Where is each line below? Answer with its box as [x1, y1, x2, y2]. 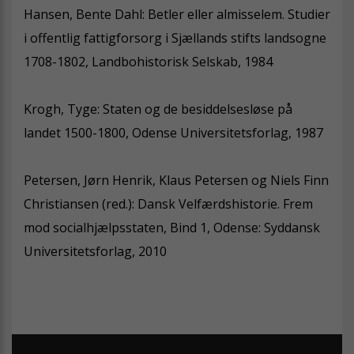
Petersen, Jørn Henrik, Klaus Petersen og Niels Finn [24, 171, 329, 190]
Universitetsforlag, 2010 [24, 243, 167, 261]
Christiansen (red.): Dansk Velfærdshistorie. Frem [24, 195, 313, 213]
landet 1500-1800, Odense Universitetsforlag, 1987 [24, 124, 323, 142]
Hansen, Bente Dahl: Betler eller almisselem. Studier [24, 6, 330, 24]
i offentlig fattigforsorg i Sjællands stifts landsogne [24, 29, 326, 47]
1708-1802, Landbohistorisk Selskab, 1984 [24, 53, 273, 71]
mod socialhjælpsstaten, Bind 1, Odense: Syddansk [24, 219, 320, 237]
